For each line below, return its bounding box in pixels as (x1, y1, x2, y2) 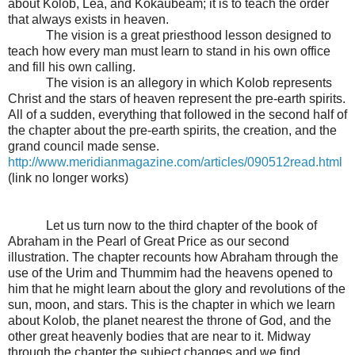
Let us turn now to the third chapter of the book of (46, 218, 317, 232)
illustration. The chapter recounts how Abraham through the (8, 250, 338, 264)
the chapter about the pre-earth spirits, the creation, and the (8, 123, 337, 137)
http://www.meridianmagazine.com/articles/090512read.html (8, 155, 342, 169)
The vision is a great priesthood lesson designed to (46, 28, 331, 42)
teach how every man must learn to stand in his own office (8, 44, 330, 58)
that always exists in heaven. (8, 12, 169, 26)
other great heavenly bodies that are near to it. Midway (8, 329, 311, 343)
